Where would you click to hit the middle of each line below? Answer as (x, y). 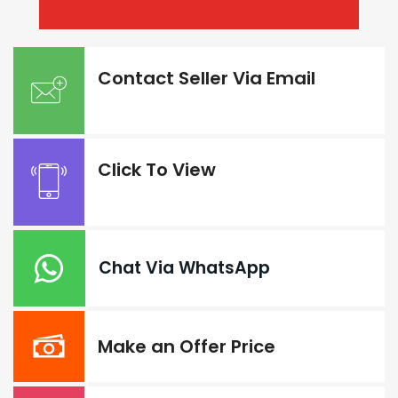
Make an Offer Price (187, 346)
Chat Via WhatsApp (184, 267)
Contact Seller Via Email (207, 78)
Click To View (157, 169)
